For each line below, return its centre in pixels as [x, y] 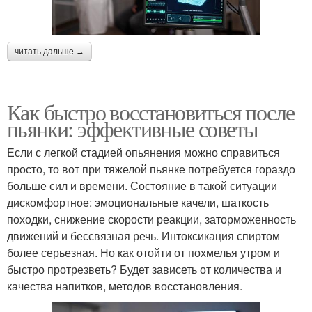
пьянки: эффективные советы [133, 128]
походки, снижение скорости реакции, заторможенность [151, 219]
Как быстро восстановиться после [151, 111]
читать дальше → [49, 51]
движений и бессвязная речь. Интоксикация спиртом [143, 235]
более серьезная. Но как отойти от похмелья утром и [143, 252]
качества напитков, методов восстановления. [125, 286]
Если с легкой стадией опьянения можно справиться [143, 152]
